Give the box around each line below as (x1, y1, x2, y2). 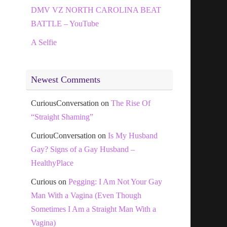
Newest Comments (31, 74, 100, 85)
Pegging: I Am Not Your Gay (68, 177, 162, 186)
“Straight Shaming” (31, 112, 93, 121)
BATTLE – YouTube (31, 19, 99, 28)
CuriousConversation (31, 98, 99, 107)
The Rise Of (111, 98, 150, 107)
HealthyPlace (31, 158, 73, 167)
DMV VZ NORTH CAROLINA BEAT (31, 5, 161, 14)
